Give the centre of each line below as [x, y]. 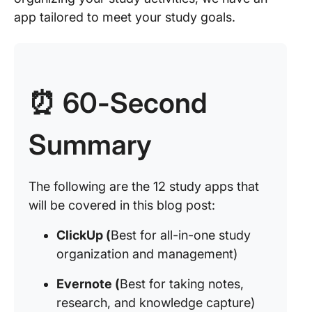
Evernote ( [88, 284]
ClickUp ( [84, 235]
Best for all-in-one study [181, 235]
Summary [90, 145]
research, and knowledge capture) [156, 303]
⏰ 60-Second [118, 103]
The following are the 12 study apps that [144, 186]
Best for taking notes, [182, 284]
